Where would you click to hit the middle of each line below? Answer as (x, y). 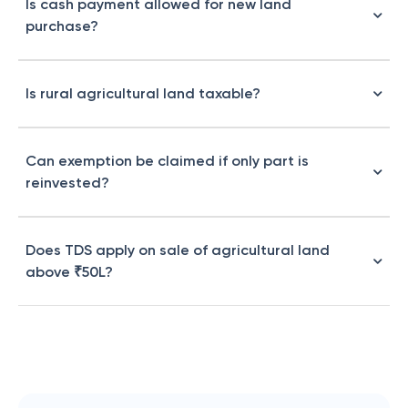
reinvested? (67, 183)
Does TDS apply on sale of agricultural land (178, 250)
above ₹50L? (69, 272)
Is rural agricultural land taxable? (143, 93)
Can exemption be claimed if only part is (167, 161)
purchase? (62, 26)
